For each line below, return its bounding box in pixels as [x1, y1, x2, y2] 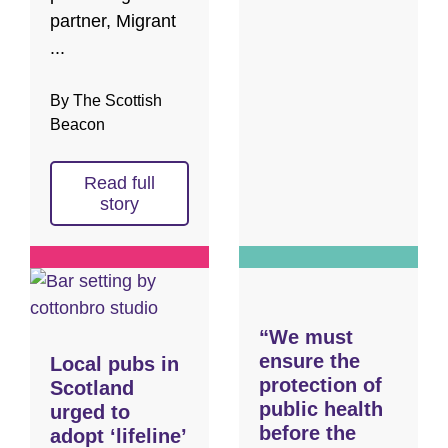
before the [259, 421, 356, 444]
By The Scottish [50, 91, 162, 109]
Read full [84, 172, 155, 193]
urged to [50, 400, 130, 423]
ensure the [259, 349, 360, 372]
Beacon [50, 115, 105, 133]
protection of [259, 373, 382, 396]
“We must [259, 325, 353, 348]
